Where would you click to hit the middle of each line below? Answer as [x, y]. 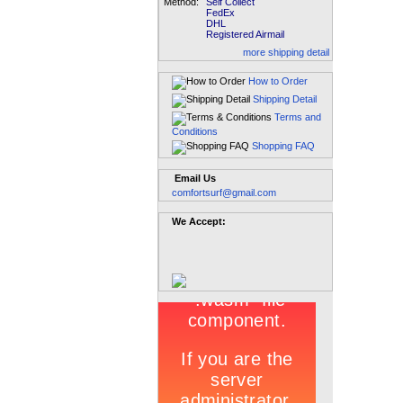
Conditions [195, 131]
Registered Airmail [245, 34]
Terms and [298, 117]
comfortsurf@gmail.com [224, 193]
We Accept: [199, 221]
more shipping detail [286, 52]
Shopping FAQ [283, 146]
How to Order [278, 81]
